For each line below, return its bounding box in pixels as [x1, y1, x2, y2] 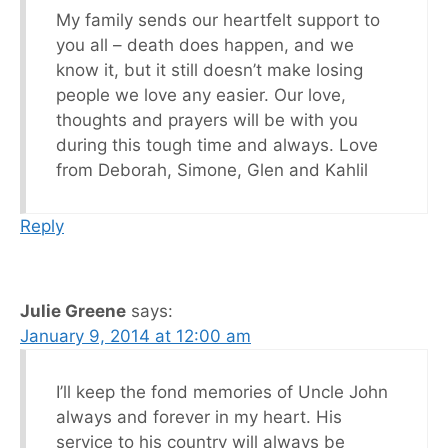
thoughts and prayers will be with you [56, 109, 358, 130]
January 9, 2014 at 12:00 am [20, 325, 251, 346]
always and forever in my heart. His [56, 406, 342, 427]
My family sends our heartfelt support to [56, 9, 380, 30]
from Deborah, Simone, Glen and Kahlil [56, 159, 368, 180]
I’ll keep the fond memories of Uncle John [56, 381, 388, 402]
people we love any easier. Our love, [56, 84, 346, 105]
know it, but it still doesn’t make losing [56, 59, 363, 80]
